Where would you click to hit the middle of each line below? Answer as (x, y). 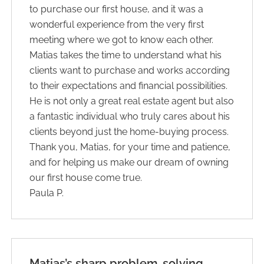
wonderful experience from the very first (117, 24)
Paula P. (47, 193)
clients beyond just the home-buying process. (129, 131)
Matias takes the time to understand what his (126, 55)
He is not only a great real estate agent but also (132, 101)
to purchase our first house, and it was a (117, 9)
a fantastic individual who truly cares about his (130, 116)
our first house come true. (86, 177)
